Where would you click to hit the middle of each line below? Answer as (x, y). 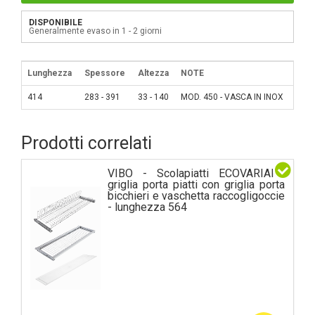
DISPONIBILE (56, 22)
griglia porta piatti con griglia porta (196, 184)
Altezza (153, 73)
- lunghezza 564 (147, 207)
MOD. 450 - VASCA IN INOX (232, 97)
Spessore (105, 73)
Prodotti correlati (86, 143)
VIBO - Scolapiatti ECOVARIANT (196, 173)
